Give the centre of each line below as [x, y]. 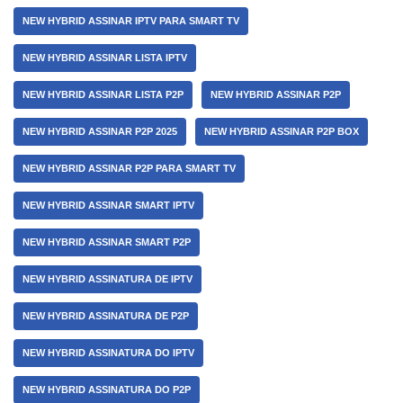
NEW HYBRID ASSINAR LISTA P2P [103, 94]
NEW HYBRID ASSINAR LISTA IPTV [105, 58]
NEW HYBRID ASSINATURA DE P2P [106, 316]
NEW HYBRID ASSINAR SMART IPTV [108, 205]
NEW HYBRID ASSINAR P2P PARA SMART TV [129, 168]
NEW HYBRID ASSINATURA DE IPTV [107, 279]
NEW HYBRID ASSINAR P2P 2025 [100, 131]
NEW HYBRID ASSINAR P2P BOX [282, 131]
